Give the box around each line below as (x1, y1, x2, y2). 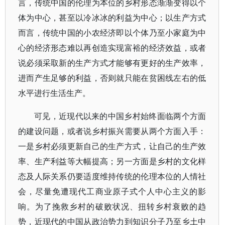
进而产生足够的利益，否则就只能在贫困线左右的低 (18, 72, 206, 83)
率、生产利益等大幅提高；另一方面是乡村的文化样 (18, 156, 206, 167)
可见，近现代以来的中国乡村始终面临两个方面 (34, 110, 206, 122)
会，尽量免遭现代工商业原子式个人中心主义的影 (18, 186, 206, 197)
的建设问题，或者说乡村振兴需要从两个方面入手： (18, 126, 206, 137)
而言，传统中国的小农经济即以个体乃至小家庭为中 (18, 27, 206, 38)
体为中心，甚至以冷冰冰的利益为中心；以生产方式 (18, 12, 206, 23)
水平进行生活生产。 (18, 87, 90, 98)
